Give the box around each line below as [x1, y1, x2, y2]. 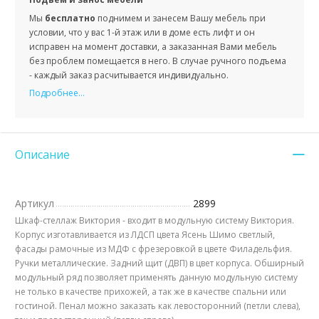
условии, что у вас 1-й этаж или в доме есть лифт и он [29, 26, 255, 39]
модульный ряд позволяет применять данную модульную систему [15, 271, 298, 284]
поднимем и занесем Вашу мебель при [95, 12, 266, 25]
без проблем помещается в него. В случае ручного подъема [29, 55, 286, 68]
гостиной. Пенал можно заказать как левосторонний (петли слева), [15, 300, 300, 313]
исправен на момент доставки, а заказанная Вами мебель [29, 41, 277, 53]
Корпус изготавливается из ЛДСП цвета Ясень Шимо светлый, [15, 229, 275, 241]
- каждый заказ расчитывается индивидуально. [29, 69, 229, 82]
